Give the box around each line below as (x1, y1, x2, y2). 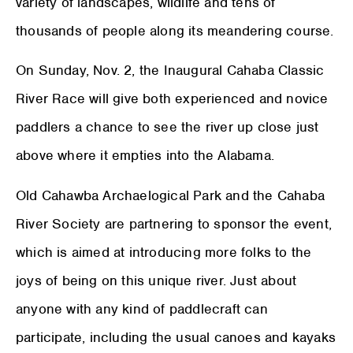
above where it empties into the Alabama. (16, 147, 275, 165)
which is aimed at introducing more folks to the (16, 243, 312, 261)
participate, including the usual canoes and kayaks (16, 328, 336, 346)
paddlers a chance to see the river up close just (16, 118, 319, 136)
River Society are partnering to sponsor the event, (16, 214, 333, 232)
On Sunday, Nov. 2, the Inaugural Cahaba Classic (16, 61, 325, 80)
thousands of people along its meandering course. (16, 21, 334, 39)
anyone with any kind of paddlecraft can (16, 299, 268, 318)
